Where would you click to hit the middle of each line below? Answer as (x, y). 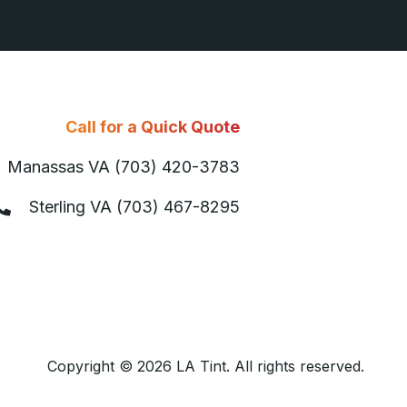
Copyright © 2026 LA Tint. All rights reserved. (205, 366)
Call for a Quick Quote (153, 126)
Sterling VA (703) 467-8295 (135, 206)
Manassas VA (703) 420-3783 (124, 166)
